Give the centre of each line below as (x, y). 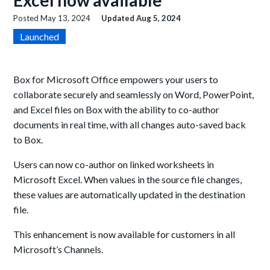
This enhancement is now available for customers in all (124, 234)
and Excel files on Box (59, 110)
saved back (223, 125)
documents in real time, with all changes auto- (106, 125)
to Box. (28, 140)
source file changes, (201, 180)
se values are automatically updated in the (112, 195)
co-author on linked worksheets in (145, 165)
